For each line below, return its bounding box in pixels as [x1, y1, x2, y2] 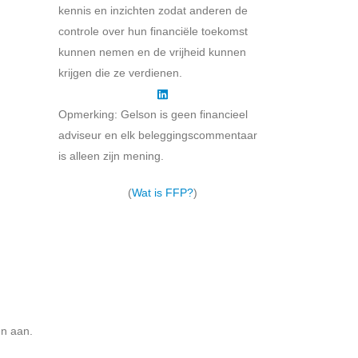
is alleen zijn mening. [58, 149, 164, 162]
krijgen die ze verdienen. [58, 66, 182, 79]
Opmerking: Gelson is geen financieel [58, 107, 248, 121]
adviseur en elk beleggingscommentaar [58, 128, 257, 141]
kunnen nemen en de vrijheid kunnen [58, 45, 246, 58]
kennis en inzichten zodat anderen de [58, 3, 248, 17]
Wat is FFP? [132, 185, 193, 199]
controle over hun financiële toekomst [58, 24, 248, 38]
